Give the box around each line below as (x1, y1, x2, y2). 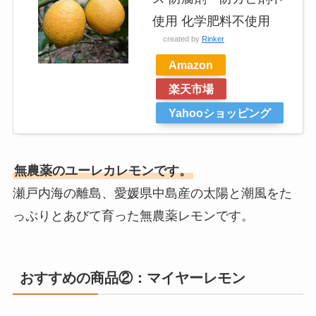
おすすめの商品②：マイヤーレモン (19, 269, 245, 286)
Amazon (168, 58, 213, 71)
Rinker (201, 34, 224, 43)
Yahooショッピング (168, 106, 271, 119)
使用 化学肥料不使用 (152, 13, 270, 28)
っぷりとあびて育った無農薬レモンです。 (12, 208, 254, 223)
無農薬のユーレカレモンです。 (13, 163, 192, 178)
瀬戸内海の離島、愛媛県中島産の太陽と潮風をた (12, 186, 292, 200)
